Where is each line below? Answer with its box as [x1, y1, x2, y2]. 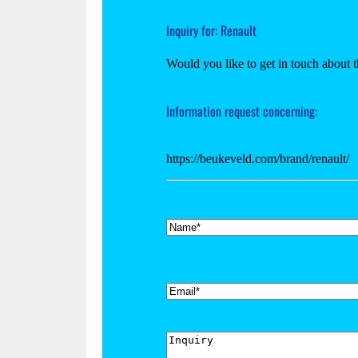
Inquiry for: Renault [166, 20, 257, 40]
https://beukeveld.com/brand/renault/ [166, 151, 349, 165]
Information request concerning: [166, 101, 317, 121]
